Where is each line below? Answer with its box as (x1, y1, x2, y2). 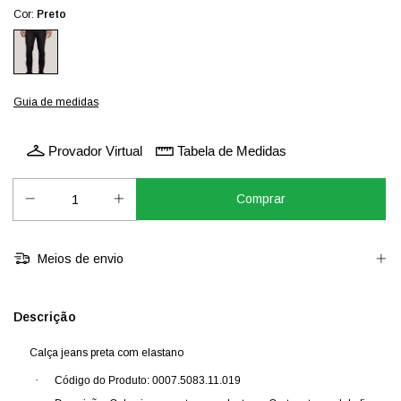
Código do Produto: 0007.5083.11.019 (55, 374, 241, 388)
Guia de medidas (13, 95, 98, 108)
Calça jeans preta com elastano (13, 346, 183, 360)
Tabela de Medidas (177, 143, 286, 159)
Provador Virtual (48, 143, 142, 159)
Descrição (13, 310, 76, 325)
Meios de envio (33, 252, 124, 267)
